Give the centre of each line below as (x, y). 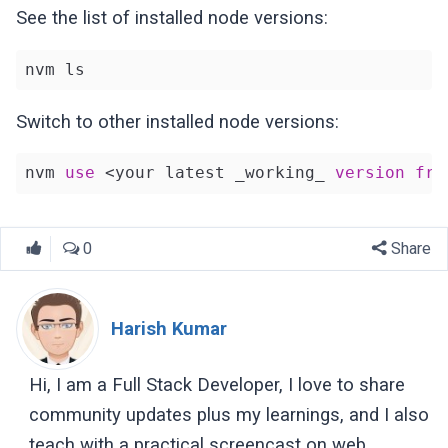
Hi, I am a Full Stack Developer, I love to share (216, 384)
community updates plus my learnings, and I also (228, 414)
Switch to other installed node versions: (178, 121)
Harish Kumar (169, 328)
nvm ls (54, 70)
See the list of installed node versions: (172, 18)
